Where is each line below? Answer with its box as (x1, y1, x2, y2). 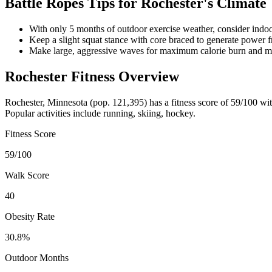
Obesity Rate (5, 211, 55, 222)
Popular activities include (5, 107, 103, 118)
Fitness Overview (67, 68, 179, 84)
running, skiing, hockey (103, 107, 193, 118)
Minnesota (47, 97, 87, 107)
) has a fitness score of (144, 97, 231, 107)
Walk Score (5, 169, 49, 180)
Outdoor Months (5, 252, 69, 263)
